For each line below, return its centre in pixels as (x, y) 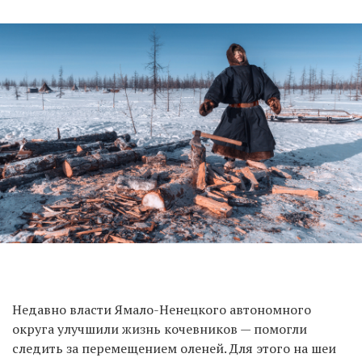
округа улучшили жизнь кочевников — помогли (160, 329)
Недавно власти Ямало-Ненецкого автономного (162, 310)
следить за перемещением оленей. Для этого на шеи (174, 349)
